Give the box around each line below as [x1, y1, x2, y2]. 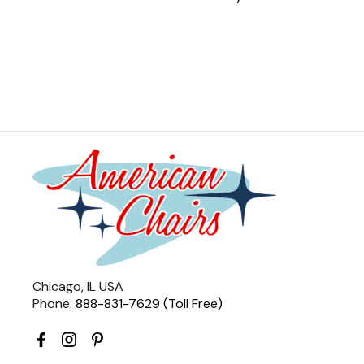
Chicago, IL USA [32, 278, 123, 295]
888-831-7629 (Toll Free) [76, 295, 223, 312]
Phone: [32, 295, 76, 312]
